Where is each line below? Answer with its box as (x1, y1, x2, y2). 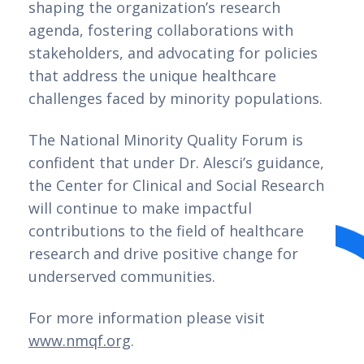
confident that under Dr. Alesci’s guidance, (28, 153, 324, 173)
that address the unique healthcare (28, 65, 276, 85)
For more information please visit (28, 308, 265, 328)
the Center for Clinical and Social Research (28, 175, 324, 196)
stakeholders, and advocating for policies (28, 42, 318, 63)
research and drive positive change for (28, 244, 298, 264)
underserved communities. (28, 266, 215, 287)
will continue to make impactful (28, 198, 252, 219)
